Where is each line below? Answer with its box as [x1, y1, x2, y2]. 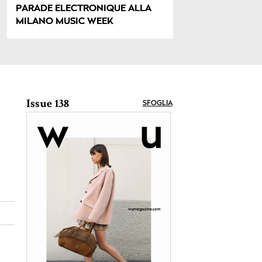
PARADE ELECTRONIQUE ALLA [16, 4, 152, 14]
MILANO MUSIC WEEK [16, 17, 114, 27]
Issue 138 [26, 96, 69, 112]
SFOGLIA [142, 100, 173, 108]
